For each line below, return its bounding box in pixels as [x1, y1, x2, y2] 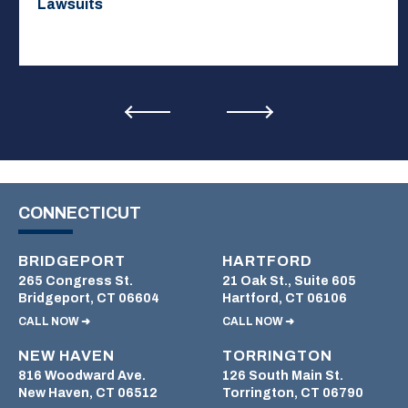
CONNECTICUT [18, 204, 141, 223]
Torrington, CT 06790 [222, 386, 363, 401]
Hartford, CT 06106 [222, 291, 347, 306]
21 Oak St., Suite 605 [222, 274, 356, 289]
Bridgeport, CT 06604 [18, 291, 159, 306]
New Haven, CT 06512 [18, 386, 158, 401]
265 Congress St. [18, 274, 133, 289]
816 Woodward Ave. [18, 369, 146, 383]
